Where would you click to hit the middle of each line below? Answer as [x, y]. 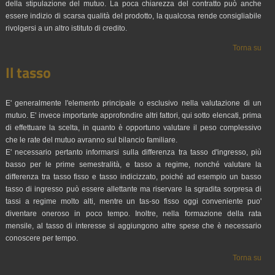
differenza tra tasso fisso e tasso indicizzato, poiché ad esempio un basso [134, 177]
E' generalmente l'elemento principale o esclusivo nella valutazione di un [134, 103]
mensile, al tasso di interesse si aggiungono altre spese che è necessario [134, 226]
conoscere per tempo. [41, 238]
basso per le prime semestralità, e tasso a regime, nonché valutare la [134, 165]
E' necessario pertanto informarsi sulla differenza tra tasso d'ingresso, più [134, 152]
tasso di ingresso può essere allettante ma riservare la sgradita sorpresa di [134, 189]
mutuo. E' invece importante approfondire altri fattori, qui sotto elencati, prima [134, 115]
